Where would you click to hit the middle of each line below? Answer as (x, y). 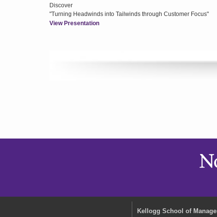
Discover (61, 5)
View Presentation (74, 23)
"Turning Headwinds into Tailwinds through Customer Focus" (129, 14)
